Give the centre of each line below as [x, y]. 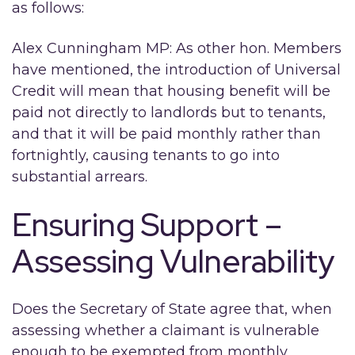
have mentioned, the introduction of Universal [176, 70]
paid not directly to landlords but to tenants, [169, 113]
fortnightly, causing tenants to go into [146, 155]
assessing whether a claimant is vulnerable [166, 330]
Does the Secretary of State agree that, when [172, 309]
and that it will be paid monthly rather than [166, 134]
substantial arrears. [80, 177]
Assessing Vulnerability [173, 261]
